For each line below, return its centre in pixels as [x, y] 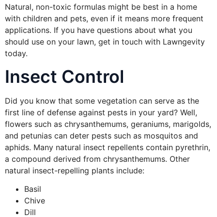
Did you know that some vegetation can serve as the [102, 101]
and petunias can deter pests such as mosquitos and [101, 135]
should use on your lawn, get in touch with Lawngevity [105, 42]
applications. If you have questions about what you [99, 30]
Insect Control [64, 76]
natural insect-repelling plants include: [75, 170]
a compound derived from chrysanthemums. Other [97, 159]
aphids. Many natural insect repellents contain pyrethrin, [108, 147]
